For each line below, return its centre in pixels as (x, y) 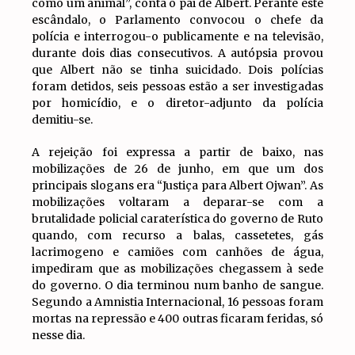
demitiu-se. (63, 119)
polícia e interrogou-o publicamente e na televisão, (177, 36)
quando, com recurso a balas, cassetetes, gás (177, 235)
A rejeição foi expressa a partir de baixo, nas (177, 152)
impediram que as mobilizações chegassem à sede (177, 268)
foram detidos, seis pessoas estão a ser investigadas (177, 86)
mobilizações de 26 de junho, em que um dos (177, 168)
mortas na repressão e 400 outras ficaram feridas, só (177, 318)
